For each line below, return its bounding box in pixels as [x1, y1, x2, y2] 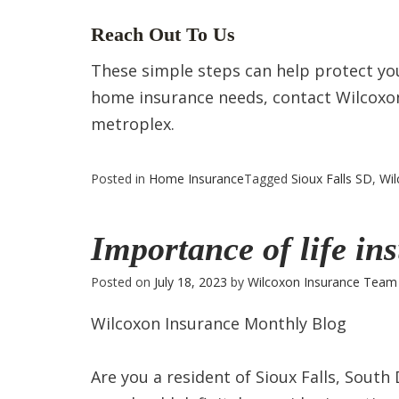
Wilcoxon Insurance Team [248, 273, 397, 290]
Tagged [244, 170, 291, 187]
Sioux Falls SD [291, 170, 372, 187]
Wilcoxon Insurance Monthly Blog [91, 313, 346, 334]
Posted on [91, 273, 154, 290]
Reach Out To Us [91, 23, 235, 45]
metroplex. [91, 113, 175, 134]
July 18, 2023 [154, 273, 227, 290]
